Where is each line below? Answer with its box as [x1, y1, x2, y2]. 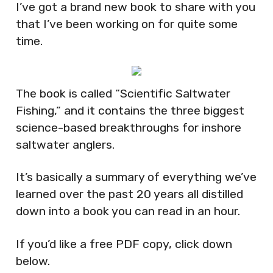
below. [16, 253, 50, 268]
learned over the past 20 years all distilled [16, 187, 243, 202]
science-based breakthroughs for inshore [16, 120, 241, 135]
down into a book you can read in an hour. [16, 204, 240, 219]
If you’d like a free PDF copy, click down [16, 236, 232, 251]
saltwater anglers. [16, 137, 115, 152]
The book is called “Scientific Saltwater [16, 86, 230, 101]
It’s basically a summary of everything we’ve [16, 170, 257, 185]
